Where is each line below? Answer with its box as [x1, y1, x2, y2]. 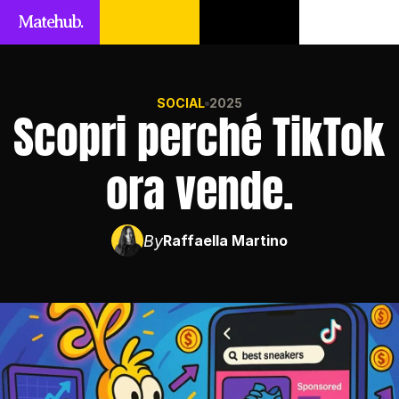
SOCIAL [157, 95, 205, 110]
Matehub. [18, 12, 82, 32]
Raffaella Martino [163, 231, 288, 249]
